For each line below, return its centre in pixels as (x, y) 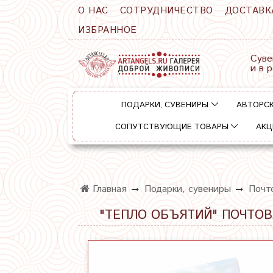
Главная (108, 189)
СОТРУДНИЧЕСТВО (166, 10)
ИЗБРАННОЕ (108, 30)
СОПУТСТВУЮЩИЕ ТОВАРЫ (172, 127)
